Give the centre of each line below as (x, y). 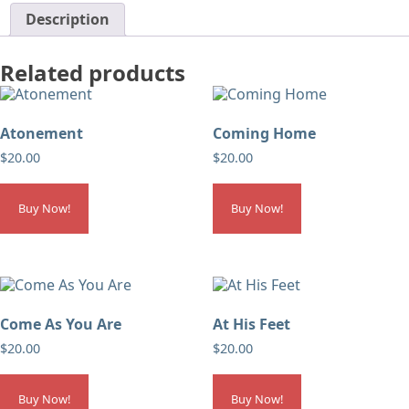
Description (68, 19)
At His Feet (251, 325)
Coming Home (264, 133)
